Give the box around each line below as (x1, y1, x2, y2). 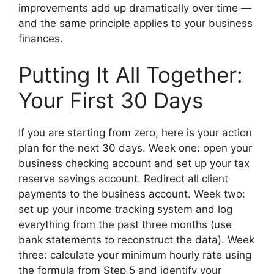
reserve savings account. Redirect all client (18, 172, 228, 185)
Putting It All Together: (18, 62, 243, 88)
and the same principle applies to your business (18, 17, 253, 29)
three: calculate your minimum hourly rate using (18, 249, 251, 262)
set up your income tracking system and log (18, 203, 232, 216)
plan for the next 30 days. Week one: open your (18, 142, 252, 155)
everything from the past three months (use (18, 218, 232, 231)
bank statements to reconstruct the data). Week (18, 234, 254, 246)
